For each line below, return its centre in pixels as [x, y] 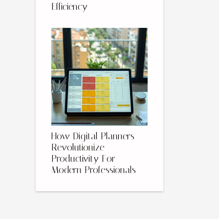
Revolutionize [78, 148]
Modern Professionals [94, 170]
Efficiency [69, 7]
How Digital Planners [93, 136]
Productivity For [83, 159]
